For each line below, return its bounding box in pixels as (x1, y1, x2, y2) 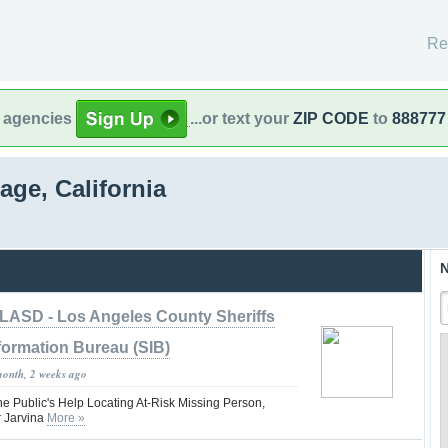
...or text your (190, 109, 293, 127)
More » (47, 410, 85, 425)
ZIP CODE (293, 109, 369, 127)
